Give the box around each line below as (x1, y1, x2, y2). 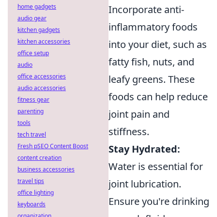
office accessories (17, 72, 66, 80)
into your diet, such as (108, 38, 207, 51)
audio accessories (17, 84, 66, 92)
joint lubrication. (108, 177, 181, 191)
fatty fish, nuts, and (108, 55, 194, 69)
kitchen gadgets (17, 26, 60, 34)
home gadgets (17, 2, 56, 11)
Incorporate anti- (108, 3, 184, 16)
